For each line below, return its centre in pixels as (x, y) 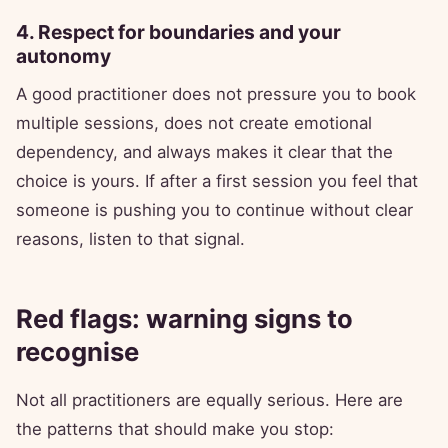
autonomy (63, 56)
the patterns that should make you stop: (175, 429)
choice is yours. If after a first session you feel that (217, 181)
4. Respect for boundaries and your (178, 32)
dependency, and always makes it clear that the (204, 152)
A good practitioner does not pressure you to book (216, 94)
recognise (77, 352)
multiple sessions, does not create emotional (194, 123)
